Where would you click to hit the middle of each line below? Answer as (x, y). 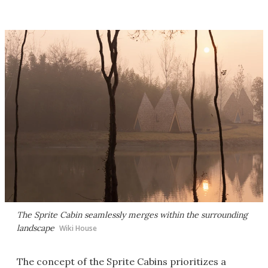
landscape (36, 228)
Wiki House (78, 228)
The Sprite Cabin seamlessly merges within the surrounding (132, 214)
